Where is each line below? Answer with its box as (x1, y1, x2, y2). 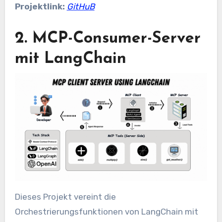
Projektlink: (14, 1, 67, 12)
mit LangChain (14, 51, 126, 67)
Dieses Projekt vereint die (14, 191, 116, 202)
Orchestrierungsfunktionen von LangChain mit (14, 206, 198, 217)
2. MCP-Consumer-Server (14, 31, 201, 47)
